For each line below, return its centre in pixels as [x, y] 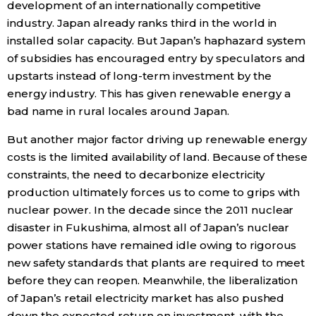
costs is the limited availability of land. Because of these [158, 157]
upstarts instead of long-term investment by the [139, 76]
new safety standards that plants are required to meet [156, 263]
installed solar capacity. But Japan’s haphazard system [157, 41]
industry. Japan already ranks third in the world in [142, 23]
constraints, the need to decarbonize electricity [136, 175]
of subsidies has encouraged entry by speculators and [157, 59]
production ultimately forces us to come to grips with [154, 193]
